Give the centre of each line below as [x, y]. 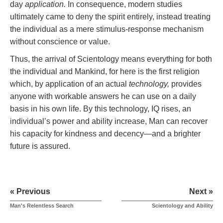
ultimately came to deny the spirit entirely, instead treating [110, 17]
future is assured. [40, 146]
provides [185, 84]
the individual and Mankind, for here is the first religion [105, 72]
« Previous [30, 192]
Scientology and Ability [182, 206]
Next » [201, 192]
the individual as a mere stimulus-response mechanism [107, 29]
